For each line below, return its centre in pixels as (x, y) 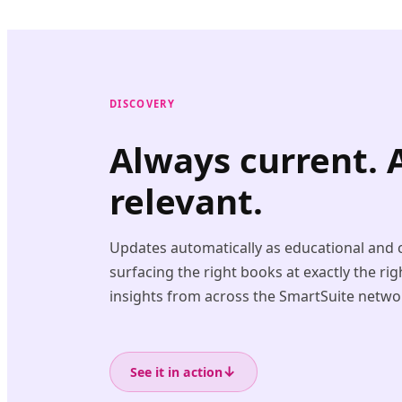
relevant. (186, 201)
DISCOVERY (143, 103)
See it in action (177, 371)
